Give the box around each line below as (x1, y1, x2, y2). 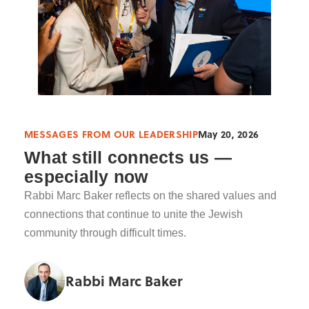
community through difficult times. (24, 227, 186, 239)
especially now (24, 167, 148, 187)
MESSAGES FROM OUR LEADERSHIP (24, 126, 198, 141)
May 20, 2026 (197, 126, 259, 141)
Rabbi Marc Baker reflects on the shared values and (24, 190, 277, 202)
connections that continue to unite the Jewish (24, 208, 243, 221)
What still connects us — (24, 148, 232, 168)
